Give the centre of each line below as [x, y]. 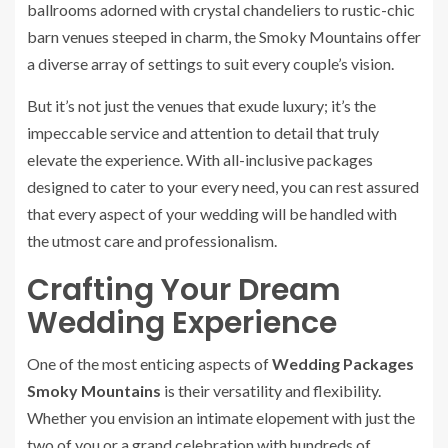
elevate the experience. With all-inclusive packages [200, 159]
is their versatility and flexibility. [271, 390]
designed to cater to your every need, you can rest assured [223, 186]
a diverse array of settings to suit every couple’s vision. [210, 63]
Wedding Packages [343, 363]
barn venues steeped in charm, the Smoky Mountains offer [224, 36]
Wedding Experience [182, 323]
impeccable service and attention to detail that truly [203, 132]
